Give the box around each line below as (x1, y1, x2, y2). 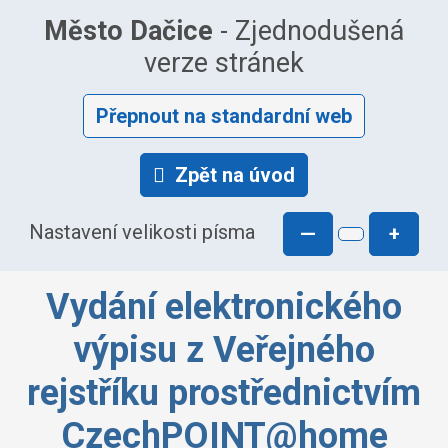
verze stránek (144, 47, 304, 79)
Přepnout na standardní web (96, 104, 352, 128)
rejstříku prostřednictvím (27, 372, 421, 414)
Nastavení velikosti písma (29, 220, 255, 245)
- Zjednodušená (213, 15, 404, 47)
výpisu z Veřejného (73, 329, 375, 371)
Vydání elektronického (46, 286, 402, 328)
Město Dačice (44, 15, 213, 47)
